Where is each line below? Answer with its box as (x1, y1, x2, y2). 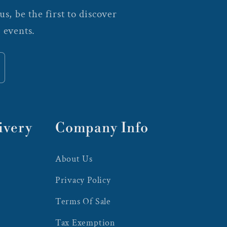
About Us (55, 153, 93, 165)
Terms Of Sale (55, 195, 111, 207)
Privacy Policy (55, 174, 111, 186)
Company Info (55, 119, 148, 137)
